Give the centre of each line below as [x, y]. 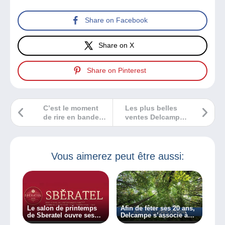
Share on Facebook [116, 20]
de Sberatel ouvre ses [61, 215]
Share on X [116, 45]
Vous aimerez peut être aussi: [118, 156]
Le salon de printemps [62, 208]
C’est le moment [71, 108]
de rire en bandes [73, 117]
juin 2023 [141, 126]
